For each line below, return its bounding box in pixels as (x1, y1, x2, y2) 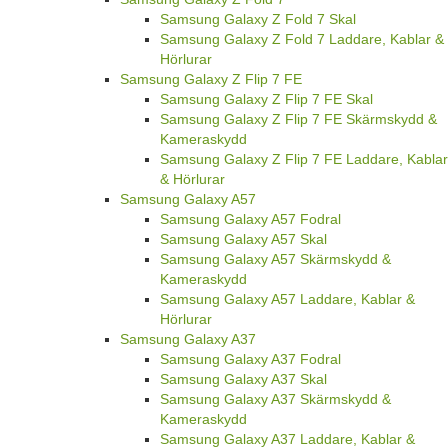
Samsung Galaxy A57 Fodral (160, 211, 341, 228)
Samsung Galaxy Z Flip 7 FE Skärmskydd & (160, 111, 437, 128)
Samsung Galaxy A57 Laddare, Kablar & (160, 291, 415, 308)
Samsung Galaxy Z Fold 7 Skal (160, 11, 356, 28)
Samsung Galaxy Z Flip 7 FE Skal (160, 91, 373, 108)
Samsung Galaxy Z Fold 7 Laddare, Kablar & (160, 31, 444, 48)
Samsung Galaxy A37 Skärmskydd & (160, 391, 391, 408)
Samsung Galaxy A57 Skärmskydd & (160, 251, 391, 268)
